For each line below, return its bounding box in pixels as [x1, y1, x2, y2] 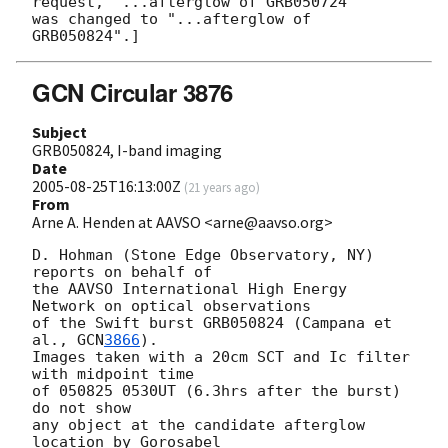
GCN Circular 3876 [32, 74, 233, 109]
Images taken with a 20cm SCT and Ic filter [32, 347, 410, 366]
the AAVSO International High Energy [32, 279, 347, 298]
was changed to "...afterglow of [32, 9, 311, 28]
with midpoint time [32, 364, 194, 383]
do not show [32, 398, 131, 417]
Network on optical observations [32, 296, 311, 315]
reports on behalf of [32, 262, 212, 281]
